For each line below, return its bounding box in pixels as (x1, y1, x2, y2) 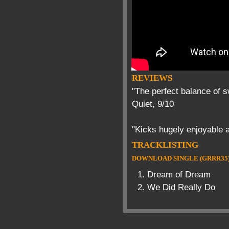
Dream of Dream (147, 169, 211, 179)
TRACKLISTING (132, 140, 198, 150)
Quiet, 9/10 (132, 99, 174, 109)
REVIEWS (132, 73, 172, 83)
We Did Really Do (147, 182, 215, 192)
